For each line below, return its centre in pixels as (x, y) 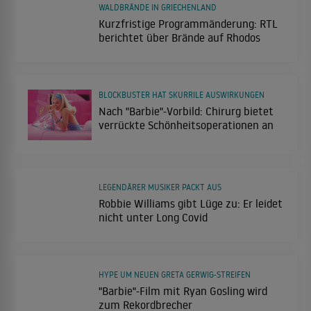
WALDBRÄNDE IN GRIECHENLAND (158, 7)
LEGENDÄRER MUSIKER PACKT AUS (160, 187)
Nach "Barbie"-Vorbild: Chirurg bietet (186, 111)
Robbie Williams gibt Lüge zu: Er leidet (191, 204)
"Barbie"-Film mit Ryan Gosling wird (183, 291)
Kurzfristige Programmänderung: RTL (188, 23)
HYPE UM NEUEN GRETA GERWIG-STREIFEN (175, 275)
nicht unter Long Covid (153, 218)
